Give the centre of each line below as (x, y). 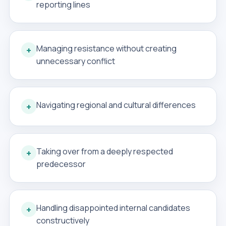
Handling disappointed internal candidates (113, 208)
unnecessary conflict (75, 61)
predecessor (61, 164)
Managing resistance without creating (106, 48)
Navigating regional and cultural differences (116, 105)
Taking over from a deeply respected (104, 151)
